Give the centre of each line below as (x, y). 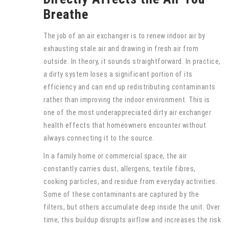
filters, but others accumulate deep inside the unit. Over (132, 207)
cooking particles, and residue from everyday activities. (130, 181)
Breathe (66, 14)
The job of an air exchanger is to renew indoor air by (124, 36)
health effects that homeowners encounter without (125, 125)
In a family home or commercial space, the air (115, 156)
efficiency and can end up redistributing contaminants (130, 87)
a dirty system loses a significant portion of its (118, 74)
